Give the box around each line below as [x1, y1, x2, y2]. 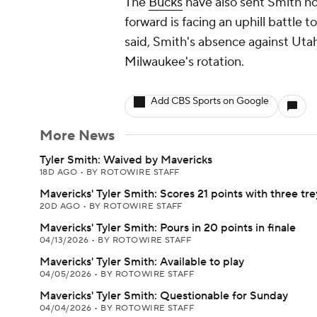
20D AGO [40, 201, 83, 212]
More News [40, 127, 115, 145]
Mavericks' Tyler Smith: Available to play [40, 255, 244, 269]
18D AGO [40, 167, 80, 178]
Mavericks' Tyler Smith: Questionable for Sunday [40, 289, 288, 303]
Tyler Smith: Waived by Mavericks [40, 153, 212, 167]
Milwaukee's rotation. [125, 54, 244, 70]
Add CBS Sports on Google [151, 95, 269, 108]
